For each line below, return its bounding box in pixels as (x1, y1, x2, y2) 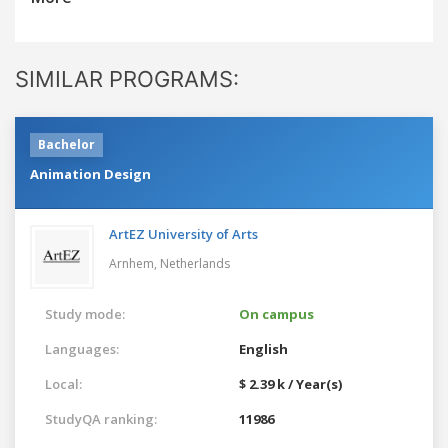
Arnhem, (109, 254, 160, 272)
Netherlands (160, 254, 230, 272)
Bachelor (38, 135, 95, 153)
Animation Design (30, 164, 151, 183)
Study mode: (45, 304, 125, 323)
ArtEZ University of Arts (109, 224, 258, 243)
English (239, 339, 288, 358)
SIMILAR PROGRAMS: (15, 65, 239, 92)
